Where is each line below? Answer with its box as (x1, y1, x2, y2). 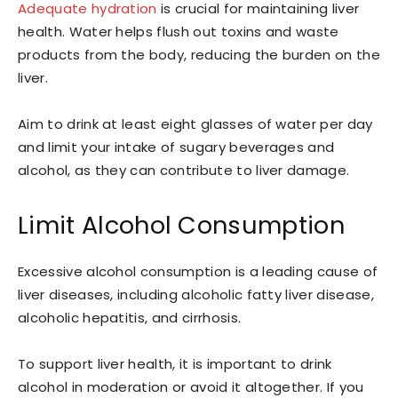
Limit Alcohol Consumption (18, 208, 345, 242)
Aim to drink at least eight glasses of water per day (18, 114, 373, 133)
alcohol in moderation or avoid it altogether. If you (18, 377, 364, 396)
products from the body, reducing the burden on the (18, 44, 381, 64)
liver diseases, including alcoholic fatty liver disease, (18, 284, 374, 304)
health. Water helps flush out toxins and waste (18, 21, 339, 41)
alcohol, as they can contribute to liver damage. (18, 160, 350, 179)
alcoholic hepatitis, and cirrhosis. (18, 307, 242, 327)
